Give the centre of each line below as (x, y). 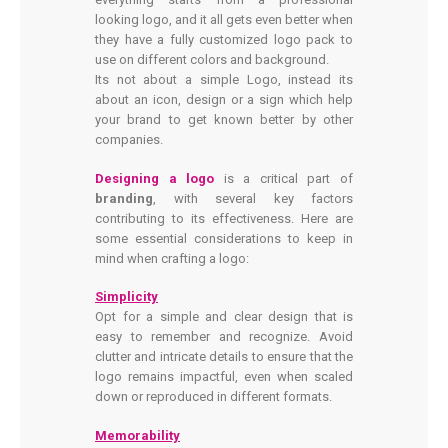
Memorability (137, 435)
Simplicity (126, 297)
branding (124, 198)
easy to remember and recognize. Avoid (224, 337)
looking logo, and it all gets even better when (224, 20)
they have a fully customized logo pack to (224, 40)
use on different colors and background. (212, 60)
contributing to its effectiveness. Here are (224, 218)
